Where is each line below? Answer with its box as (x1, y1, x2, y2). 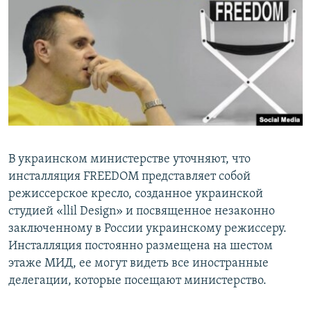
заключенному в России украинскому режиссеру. (8, 221, 287, 235)
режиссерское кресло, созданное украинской (8, 187, 263, 201)
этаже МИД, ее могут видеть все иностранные (8, 256, 269, 270)
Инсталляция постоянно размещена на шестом (8, 239, 273, 253)
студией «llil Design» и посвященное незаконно (8, 204, 275, 218)
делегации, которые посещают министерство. (8, 274, 267, 287)
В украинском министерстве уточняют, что (8, 152, 251, 166)
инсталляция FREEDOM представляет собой (8, 169, 251, 183)
